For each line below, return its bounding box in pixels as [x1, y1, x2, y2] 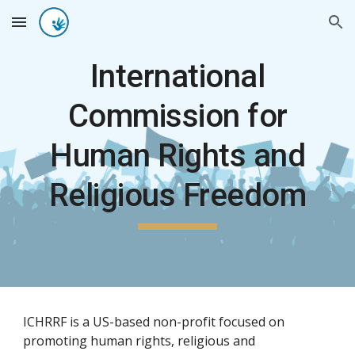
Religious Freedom [48, 177, 307, 214]
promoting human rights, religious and [23, 332, 256, 349]
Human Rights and [50, 137, 305, 174]
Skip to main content [13, 22, 125, 36]
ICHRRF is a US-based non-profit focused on [23, 313, 285, 330]
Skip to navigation [243, 22, 342, 36]
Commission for [67, 97, 288, 135]
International [90, 58, 265, 95]
